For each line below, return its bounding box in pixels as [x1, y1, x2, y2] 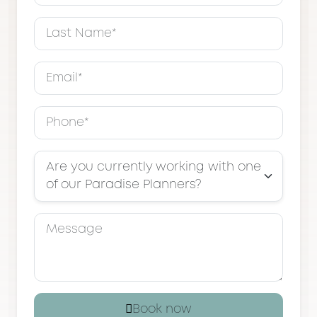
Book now [132, 304, 192, 315]
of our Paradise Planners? [46, 179, 201, 190]
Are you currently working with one [46, 161, 261, 173]
